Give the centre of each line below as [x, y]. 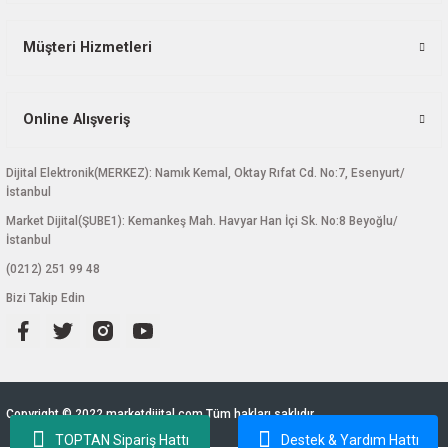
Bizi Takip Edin [45, 297]
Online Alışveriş [76, 119]
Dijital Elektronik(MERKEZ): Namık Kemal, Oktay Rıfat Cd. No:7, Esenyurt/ [205, 172]
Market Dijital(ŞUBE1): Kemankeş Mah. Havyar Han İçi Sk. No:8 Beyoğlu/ [202, 220]
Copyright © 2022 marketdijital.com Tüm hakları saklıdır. [161, 413]
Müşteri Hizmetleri [87, 47]
